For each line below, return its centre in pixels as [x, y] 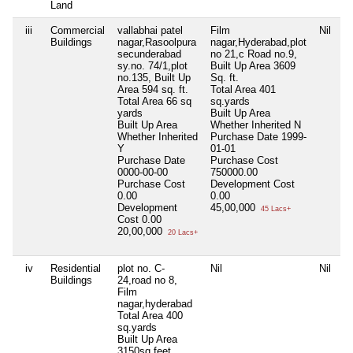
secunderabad [149, 54]
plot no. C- [141, 268]
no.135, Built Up [154, 77]
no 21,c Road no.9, [254, 54]
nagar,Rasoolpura [157, 42]
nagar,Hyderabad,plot [258, 42]
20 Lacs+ [182, 232]
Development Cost [253, 184]
